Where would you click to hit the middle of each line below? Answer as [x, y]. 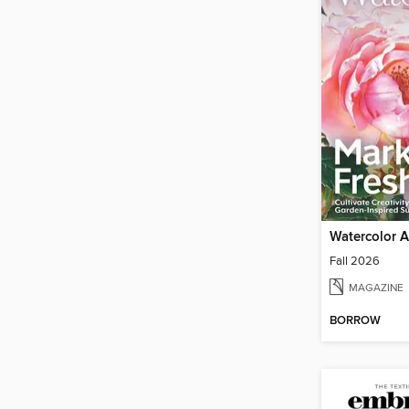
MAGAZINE [376, 288]
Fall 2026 [355, 261]
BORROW [355, 321]
